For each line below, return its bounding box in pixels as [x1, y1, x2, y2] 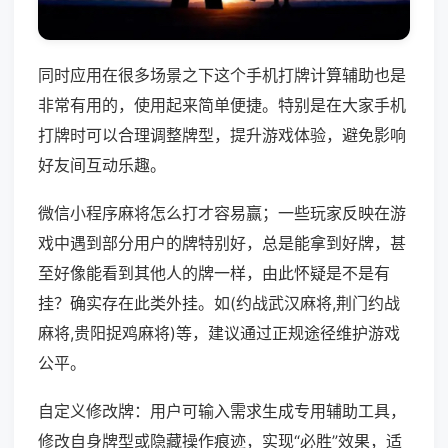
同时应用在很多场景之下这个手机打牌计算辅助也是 [38, 65, 406, 86]
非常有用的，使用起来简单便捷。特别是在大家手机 [38, 95, 406, 116]
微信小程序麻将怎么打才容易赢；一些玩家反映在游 [38, 203, 406, 224]
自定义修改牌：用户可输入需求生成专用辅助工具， [38, 401, 406, 422]
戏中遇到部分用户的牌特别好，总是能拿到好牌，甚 [38, 233, 406, 254]
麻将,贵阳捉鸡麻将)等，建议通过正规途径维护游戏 [38, 323, 400, 344]
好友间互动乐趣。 [38, 155, 166, 176]
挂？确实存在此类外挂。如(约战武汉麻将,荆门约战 [38, 293, 400, 314]
